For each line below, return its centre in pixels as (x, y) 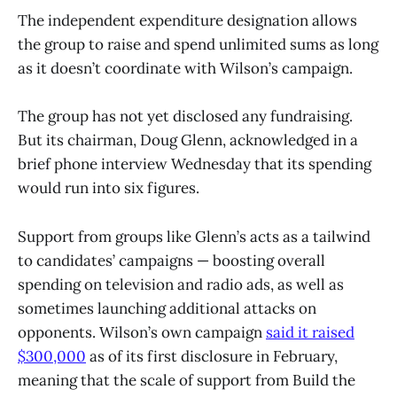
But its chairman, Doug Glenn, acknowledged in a (188, 140)
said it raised (310, 332)
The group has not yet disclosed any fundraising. (185, 117)
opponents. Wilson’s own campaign (142, 332)
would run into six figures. (109, 188)
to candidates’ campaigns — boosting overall (171, 260)
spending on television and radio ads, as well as (181, 284)
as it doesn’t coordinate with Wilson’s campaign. (187, 69)
